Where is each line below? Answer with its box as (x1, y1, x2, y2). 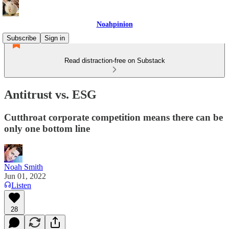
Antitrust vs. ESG (4, 87, 97, 101)
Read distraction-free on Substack (64, 57, 165, 64)
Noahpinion (96, 20, 133, 28)
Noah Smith (4, 162, 43, 171)
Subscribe (7, 34, 36, 42)
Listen (11, 180, 31, 190)
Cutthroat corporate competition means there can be (4, 111, 223, 123)
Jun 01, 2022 (4, 171, 46, 180)
